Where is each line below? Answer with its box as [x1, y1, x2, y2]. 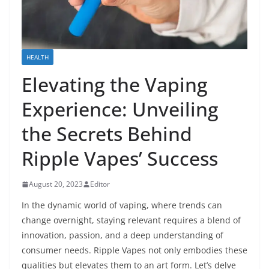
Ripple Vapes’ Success [22, 145, 218, 172]
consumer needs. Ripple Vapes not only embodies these [22, 244, 247, 256]
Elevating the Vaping [22, 71, 208, 98]
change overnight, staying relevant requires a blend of [22, 214, 241, 226]
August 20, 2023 [29, 179, 83, 190]
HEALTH [26, 53, 49, 62]
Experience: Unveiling [22, 96, 219, 122]
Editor [90, 179, 110, 190]
